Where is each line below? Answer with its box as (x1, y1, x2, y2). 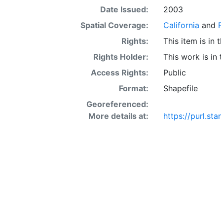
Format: (118, 83, 148, 93)
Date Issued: (100, 4, 148, 14)
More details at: (88, 110, 148, 121)
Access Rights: (90, 67, 148, 77)
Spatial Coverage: (80, 20, 148, 30)
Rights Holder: (93, 51, 148, 62)
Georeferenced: (86, 99, 148, 109)
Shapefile (163, 83, 198, 93)
